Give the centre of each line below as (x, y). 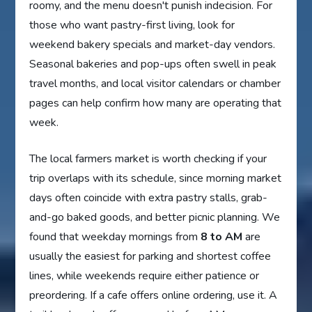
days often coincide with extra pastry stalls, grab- (149, 198)
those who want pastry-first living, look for (132, 25)
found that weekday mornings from (115, 237)
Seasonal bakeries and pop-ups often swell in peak (153, 64)
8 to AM (222, 237)
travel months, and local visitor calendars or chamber (155, 84)
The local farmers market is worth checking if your (148, 159)
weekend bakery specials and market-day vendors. (153, 45)
